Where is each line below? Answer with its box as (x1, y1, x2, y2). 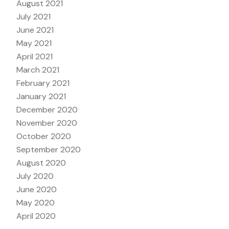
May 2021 (16, 37, 52, 49)
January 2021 (16, 90, 66, 102)
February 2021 (16, 77, 70, 88)
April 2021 (16, 51, 53, 62)
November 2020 (16, 117, 77, 128)
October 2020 (16, 130, 71, 142)
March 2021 (16, 64, 59, 75)
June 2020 (16, 184, 57, 195)
